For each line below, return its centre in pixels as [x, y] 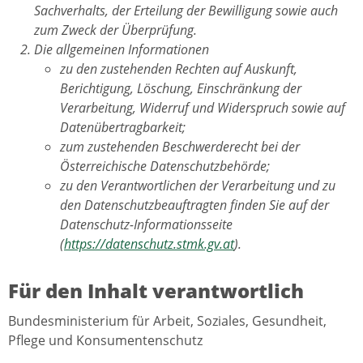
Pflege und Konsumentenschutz [105, 341]
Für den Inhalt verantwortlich [156, 291]
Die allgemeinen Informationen [122, 50]
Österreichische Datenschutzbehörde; [165, 167]
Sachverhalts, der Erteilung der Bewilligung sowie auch [186, 11]
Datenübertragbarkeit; [123, 128]
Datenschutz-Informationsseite [146, 225]
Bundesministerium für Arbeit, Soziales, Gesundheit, [167, 321]
